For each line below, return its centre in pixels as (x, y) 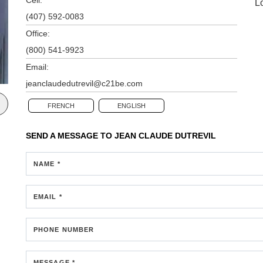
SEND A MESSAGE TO (70, 135)
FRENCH (61, 105)
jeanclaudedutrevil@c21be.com (84, 83)
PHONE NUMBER (64, 229)
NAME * (47, 163)
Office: (38, 33)
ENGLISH (131, 105)
